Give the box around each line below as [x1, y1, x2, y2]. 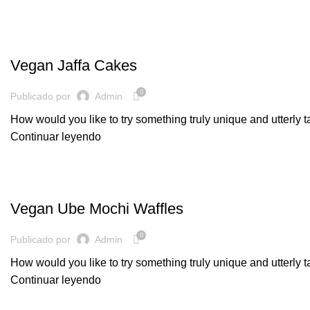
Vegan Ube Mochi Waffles [10, 199, 183, 217]
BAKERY [17, 36, 53, 46]
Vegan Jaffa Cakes [10, 56, 137, 74]
